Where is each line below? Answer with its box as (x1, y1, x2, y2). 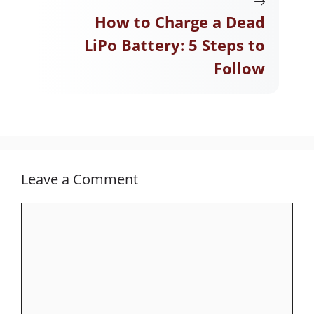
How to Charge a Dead (95, 11, 265, 32)
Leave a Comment (21, 169, 138, 189)
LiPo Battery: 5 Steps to (84, 34, 265, 55)
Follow (214, 57, 265, 78)
